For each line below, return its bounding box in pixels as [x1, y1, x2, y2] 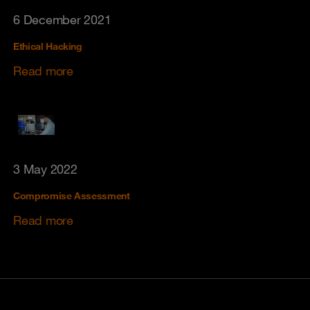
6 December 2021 [13, 11, 111, 27]
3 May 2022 [13, 161, 77, 176]
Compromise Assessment [13, 189, 130, 202]
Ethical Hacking [13, 39, 82, 53]
